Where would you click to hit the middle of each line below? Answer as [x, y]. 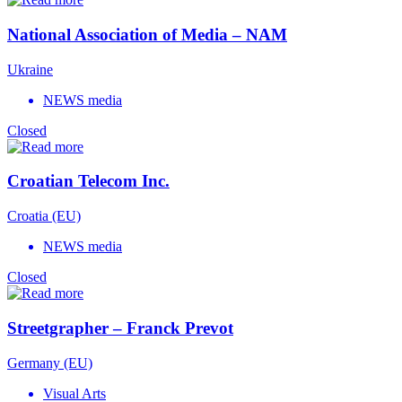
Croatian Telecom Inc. [88, 181]
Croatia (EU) [44, 216]
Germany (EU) [50, 363]
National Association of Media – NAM [147, 34]
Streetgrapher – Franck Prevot [120, 328]
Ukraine [30, 69]
